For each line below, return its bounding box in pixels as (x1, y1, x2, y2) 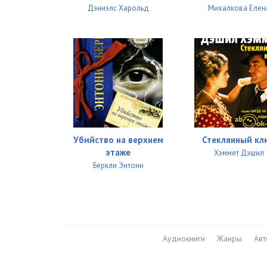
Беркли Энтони (92, 160, 144, 171)
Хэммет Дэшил (213, 148, 264, 159)
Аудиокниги (162, 233, 205, 244)
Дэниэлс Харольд (87, 3, 149, 14)
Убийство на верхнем (73, 134, 163, 146)
